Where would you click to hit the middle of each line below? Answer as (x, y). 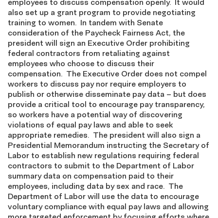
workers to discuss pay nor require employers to (97, 84)
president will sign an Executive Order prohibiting (99, 43)
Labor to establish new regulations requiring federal (103, 155)
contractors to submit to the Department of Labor (101, 165)
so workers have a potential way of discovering (95, 114)
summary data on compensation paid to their (91, 176)
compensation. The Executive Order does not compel (107, 73)
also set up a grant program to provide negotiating (102, 12)
